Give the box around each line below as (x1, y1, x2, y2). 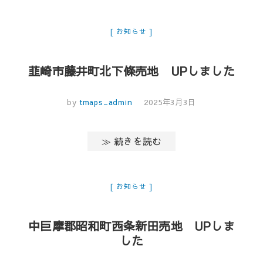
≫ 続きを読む (101, 134, 162, 147)
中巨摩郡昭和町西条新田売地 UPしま (28, 217, 235, 234)
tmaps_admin (76, 96, 133, 107)
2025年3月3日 (144, 96, 196, 107)
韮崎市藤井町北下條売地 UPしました (28, 62, 235, 79)
